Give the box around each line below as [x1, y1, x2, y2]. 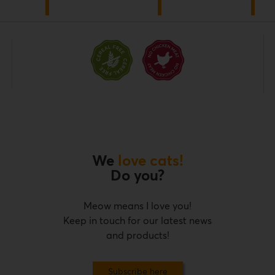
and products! [106, 231, 169, 241]
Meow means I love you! [83, 201, 192, 211]
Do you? [110, 169, 165, 184]
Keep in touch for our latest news [63, 216, 212, 226]
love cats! [117, 154, 184, 169]
